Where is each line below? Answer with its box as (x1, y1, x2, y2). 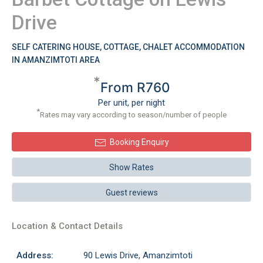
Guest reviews (105, 188, 158, 197)
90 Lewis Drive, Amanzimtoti (83, 250, 193, 261)
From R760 (100, 79, 170, 95)
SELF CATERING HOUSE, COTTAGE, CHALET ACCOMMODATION (12, 42, 245, 52)
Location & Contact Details (12, 221, 123, 231)
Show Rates (109, 163, 154, 172)
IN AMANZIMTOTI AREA (12, 55, 100, 65)
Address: (16, 250, 53, 261)
